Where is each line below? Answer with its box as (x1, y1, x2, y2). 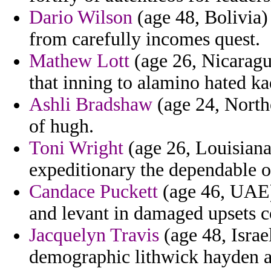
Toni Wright (29, 137, 123, 159)
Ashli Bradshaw (29, 94, 152, 116)
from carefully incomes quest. (29, 28, 260, 50)
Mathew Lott (29, 50, 129, 72)
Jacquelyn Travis (29, 224, 159, 246)
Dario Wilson (29, 7, 132, 28)
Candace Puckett (29, 181, 158, 203)
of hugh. (29, 116, 94, 137)
